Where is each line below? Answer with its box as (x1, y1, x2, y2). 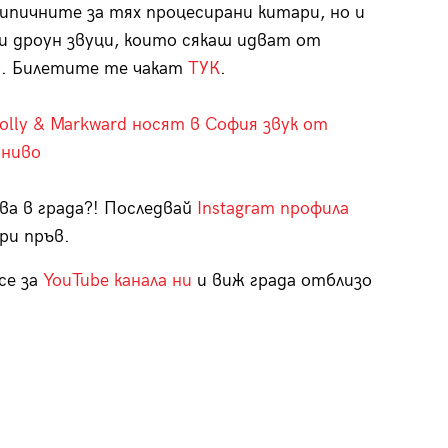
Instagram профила (197, 197, 349, 219)
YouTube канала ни (43, 269, 192, 291)
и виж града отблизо (192, 269, 372, 291)
